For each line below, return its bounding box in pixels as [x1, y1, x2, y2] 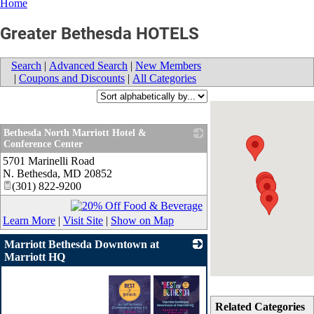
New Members [135, 59, 201, 71]
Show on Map [111, 214, 174, 226]
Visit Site [63, 214, 103, 226]
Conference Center [4, 138, 83, 149]
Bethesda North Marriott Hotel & [4, 127, 146, 138]
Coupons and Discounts [19, 71, 125, 84]
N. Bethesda [3, 167, 57, 179]
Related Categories [215, 300, 306, 313]
